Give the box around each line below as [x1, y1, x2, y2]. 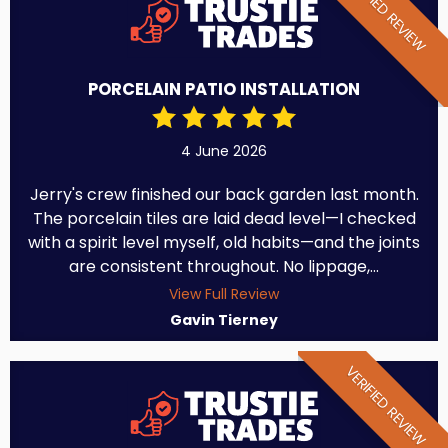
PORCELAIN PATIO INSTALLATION [88, 77, 360, 101]
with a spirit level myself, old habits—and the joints [28, 230, 420, 254]
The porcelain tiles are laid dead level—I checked [32, 206, 416, 230]
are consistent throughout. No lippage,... [69, 254, 379, 278]
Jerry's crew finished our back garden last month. [29, 182, 419, 206]
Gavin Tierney [170, 309, 278, 330]
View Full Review [169, 283, 279, 304]
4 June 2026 [181, 140, 267, 161]
